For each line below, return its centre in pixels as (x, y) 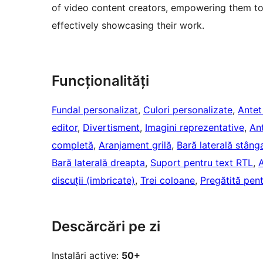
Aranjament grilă (135, 145)
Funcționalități (100, 81)
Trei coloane (168, 181)
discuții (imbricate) (93, 181)
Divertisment (111, 128)
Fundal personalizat (95, 110)
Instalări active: (87, 256)
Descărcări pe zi (106, 227)
